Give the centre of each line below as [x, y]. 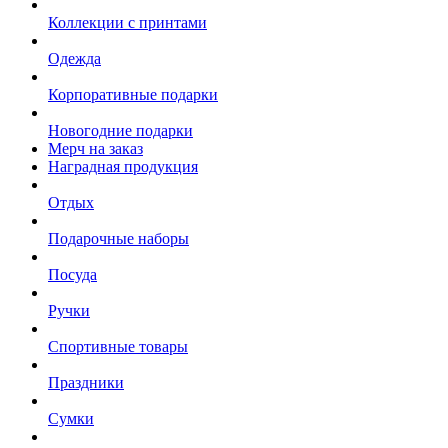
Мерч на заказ [95, 149]
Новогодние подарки [120, 131]
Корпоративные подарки [133, 95]
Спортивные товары [118, 347]
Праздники [86, 383]
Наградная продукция [123, 167]
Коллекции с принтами [127, 23]
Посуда [72, 275]
